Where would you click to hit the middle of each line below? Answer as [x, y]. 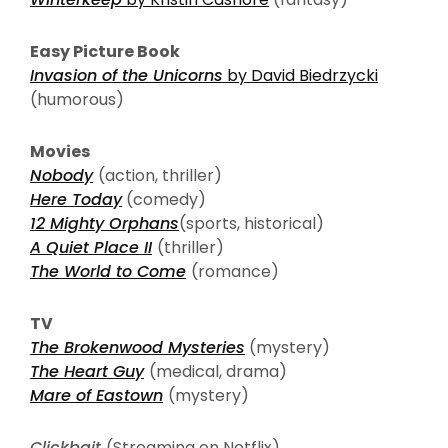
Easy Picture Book [105, 51]
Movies [60, 151]
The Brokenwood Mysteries [137, 347]
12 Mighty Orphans [104, 223]
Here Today [76, 199]
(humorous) [77, 99]
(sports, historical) [251, 223]
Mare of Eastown [96, 395]
